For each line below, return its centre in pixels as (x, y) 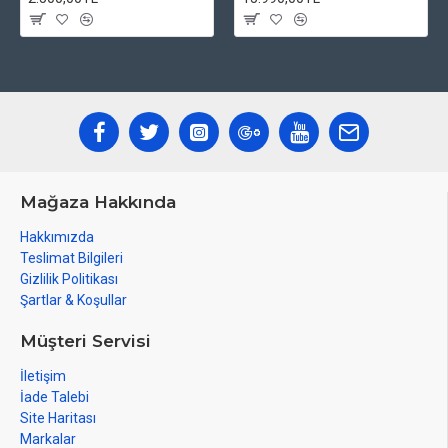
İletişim (43, 376)
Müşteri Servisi (85, 341)
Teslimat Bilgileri (71, 258)
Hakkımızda (57, 237)
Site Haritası (58, 418)
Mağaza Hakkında (98, 202)
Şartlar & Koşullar (73, 300)
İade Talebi (54, 397)
